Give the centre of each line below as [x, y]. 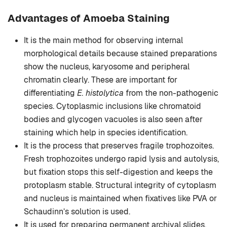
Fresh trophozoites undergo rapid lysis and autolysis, [121, 159]
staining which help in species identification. [106, 133]
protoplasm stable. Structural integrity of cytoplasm [120, 185]
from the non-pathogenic [171, 93]
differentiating [50, 93]
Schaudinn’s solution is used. [77, 212]
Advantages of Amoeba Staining [89, 18]
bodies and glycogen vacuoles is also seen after [113, 120]
